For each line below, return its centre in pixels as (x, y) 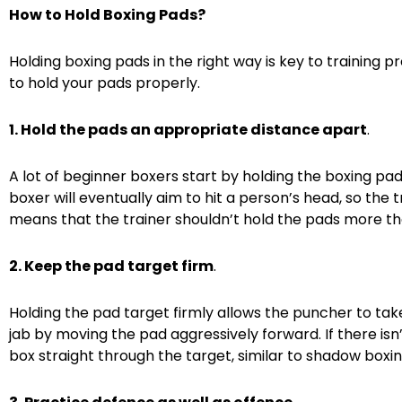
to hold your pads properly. (105, 83)
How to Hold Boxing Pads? (107, 14)
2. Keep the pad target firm (111, 266)
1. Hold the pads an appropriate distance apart (188, 129)
